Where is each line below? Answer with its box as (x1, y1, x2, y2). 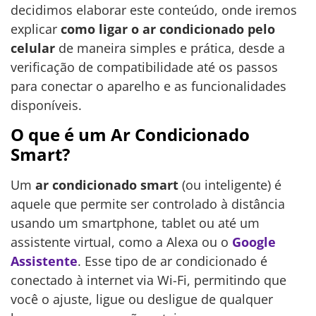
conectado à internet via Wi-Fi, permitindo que (11, 272, 286, 289)
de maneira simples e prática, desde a (55, 39, 285, 57)
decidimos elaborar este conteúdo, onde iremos (11, 1, 297, 19)
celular (11, 39, 55, 57)
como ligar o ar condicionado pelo (61, 20, 275, 38)
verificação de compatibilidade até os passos (11, 59, 278, 76)
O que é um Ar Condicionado (11, 123, 250, 147)
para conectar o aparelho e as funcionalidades (11, 78, 286, 95)
